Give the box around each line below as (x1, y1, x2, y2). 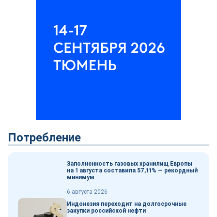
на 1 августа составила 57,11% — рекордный (67, 167, 198, 174)
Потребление (8, 130, 81, 144)
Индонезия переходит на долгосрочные (67, 201, 186, 208)
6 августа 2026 (67, 188, 108, 195)
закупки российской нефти (67, 207, 146, 215)
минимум (67, 173, 94, 181)
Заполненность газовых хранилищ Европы (67, 160, 192, 167)
